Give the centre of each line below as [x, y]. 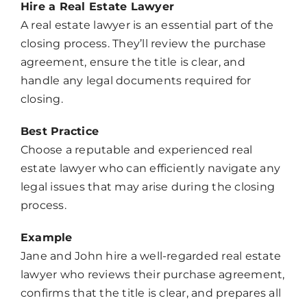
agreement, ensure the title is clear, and [133, 62]
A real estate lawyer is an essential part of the [147, 25]
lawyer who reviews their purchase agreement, [152, 275]
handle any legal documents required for [136, 81]
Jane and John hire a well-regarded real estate [151, 256]
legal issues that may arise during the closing [148, 187]
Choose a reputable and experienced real [136, 150]
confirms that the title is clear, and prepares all [150, 293]
